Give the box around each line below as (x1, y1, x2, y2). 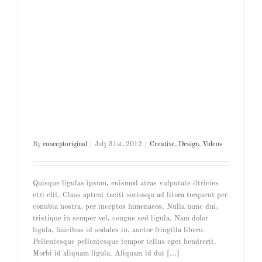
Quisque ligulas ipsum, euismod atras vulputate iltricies (33, 179, 219, 187)
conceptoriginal (43, 140, 87, 148)
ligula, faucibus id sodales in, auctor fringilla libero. (33, 226, 205, 234)
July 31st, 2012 (95, 140, 142, 148)
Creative (150, 140, 175, 148)
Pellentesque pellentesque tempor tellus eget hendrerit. (33, 237, 216, 246)
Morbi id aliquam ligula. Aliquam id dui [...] (33, 249, 180, 257)
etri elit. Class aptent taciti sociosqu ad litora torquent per (33, 191, 227, 199)
